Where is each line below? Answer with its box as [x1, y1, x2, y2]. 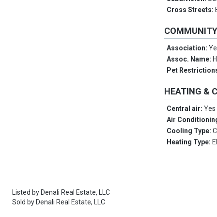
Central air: [167, 105, 204, 113]
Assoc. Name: [167, 55, 213, 63]
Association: [167, 44, 209, 52]
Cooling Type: [167, 127, 213, 135]
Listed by [12, 188, 41, 197]
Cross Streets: [167, 6, 216, 14]
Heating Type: [167, 138, 213, 146]
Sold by [12, 198, 36, 206]
